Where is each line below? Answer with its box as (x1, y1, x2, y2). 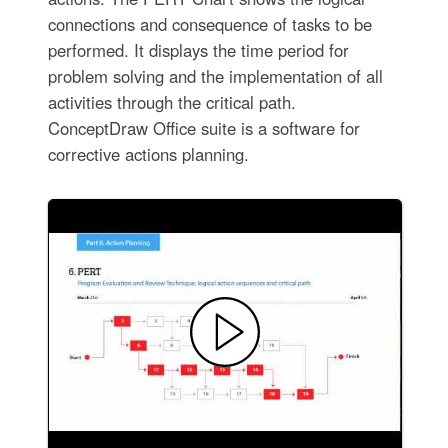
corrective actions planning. (47, 141, 249, 166)
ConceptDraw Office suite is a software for (47, 115, 360, 140)
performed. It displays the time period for (47, 37, 349, 62)
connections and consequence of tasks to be (47, 11, 372, 36)
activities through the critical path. (47, 89, 296, 114)
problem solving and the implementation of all (47, 63, 383, 88)
